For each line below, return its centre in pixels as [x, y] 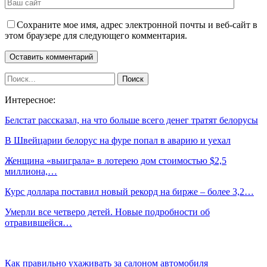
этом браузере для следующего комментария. [96, 35]
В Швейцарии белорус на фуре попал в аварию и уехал [118, 140]
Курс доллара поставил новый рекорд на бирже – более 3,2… [129, 191]
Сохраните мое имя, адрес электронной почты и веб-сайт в [137, 24]
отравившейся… [38, 222]
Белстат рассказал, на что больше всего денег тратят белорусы [131, 120]
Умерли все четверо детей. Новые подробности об [107, 212]
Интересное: [30, 100]
